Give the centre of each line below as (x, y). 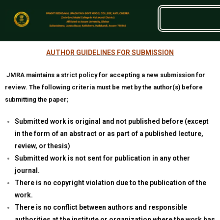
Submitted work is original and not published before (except (112, 122)
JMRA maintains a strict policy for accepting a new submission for (106, 75)
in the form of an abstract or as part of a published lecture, (109, 134)
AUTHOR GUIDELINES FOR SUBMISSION (110, 53)
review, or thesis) (42, 146)
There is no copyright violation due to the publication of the (110, 183)
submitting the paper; (37, 100)
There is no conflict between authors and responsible (101, 207)
